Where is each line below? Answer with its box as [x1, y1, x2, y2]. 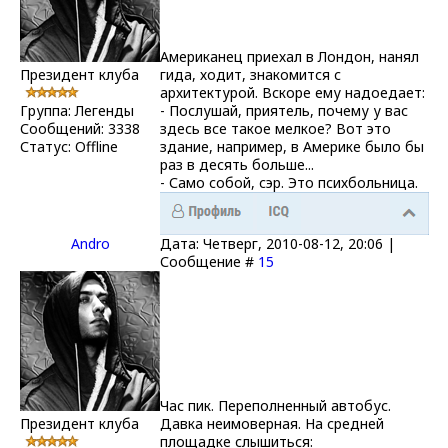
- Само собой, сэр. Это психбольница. [160, 172, 418, 192]
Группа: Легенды [20, 100, 134, 120]
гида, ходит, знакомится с [160, 64, 341, 84]
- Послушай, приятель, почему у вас [160, 100, 408, 120]
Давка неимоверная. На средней [160, 413, 384, 433]
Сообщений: [20, 118, 108, 138]
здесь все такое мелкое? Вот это [160, 118, 391, 138]
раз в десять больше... [160, 154, 314, 174]
